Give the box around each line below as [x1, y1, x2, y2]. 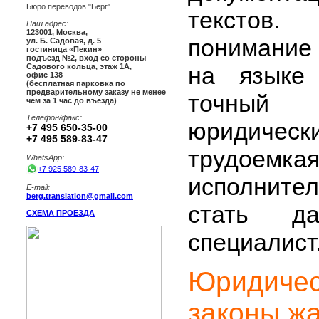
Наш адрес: [26, 19, 68, 28]
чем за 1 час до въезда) [26, 96, 117, 105]
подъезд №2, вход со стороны [26, 53, 146, 63]
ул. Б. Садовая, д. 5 [26, 36, 101, 46]
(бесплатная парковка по [26, 79, 125, 88]
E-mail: [26, 183, 50, 192]
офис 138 [26, 70, 63, 80]
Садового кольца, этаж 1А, [26, 62, 132, 71]
